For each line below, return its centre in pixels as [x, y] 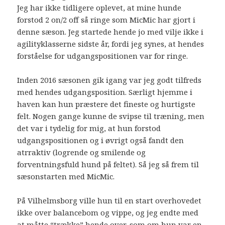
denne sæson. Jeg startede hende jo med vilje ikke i [110, 31]
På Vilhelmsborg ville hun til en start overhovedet [109, 200]
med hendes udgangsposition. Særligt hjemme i [105, 92]
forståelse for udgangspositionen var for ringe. [103, 55]
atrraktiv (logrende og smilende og [82, 152]
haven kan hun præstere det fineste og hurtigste [106, 104]
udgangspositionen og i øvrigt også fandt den [101, 140]
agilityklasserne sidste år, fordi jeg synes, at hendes [111, 43]
